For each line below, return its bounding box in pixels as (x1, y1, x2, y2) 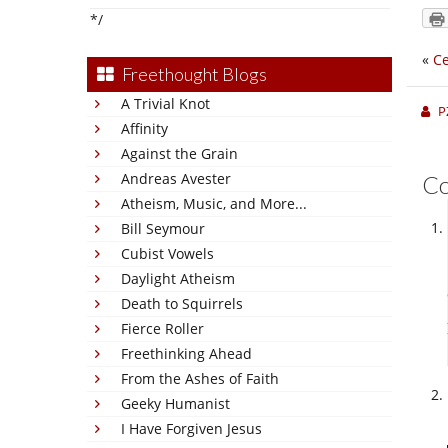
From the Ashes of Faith (121, 369, 279, 388)
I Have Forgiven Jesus (121, 419, 262, 438)
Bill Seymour (121, 219, 205, 238)
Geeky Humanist (121, 394, 230, 413)
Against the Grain (121, 144, 238, 163)
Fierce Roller (121, 319, 204, 338)
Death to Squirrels (121, 294, 243, 313)
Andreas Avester (121, 169, 231, 188)
